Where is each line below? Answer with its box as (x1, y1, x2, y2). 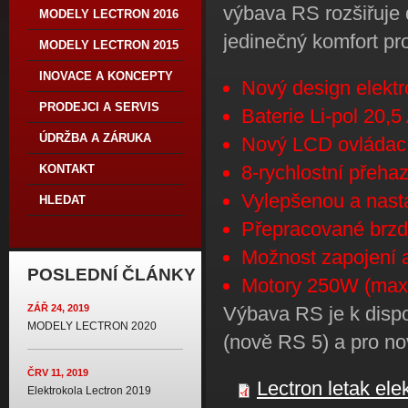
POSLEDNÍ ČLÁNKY (27, 265, 196, 284)
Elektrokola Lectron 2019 (27, 384, 151, 397)
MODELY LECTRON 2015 (39, 38, 178, 52)
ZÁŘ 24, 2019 (27, 302, 89, 313)
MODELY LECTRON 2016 (39, 7, 178, 21)
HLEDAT (39, 193, 86, 207)
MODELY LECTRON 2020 (27, 320, 157, 332)
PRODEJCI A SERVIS (39, 100, 159, 114)
